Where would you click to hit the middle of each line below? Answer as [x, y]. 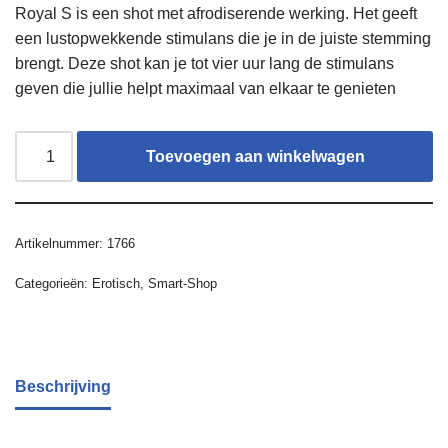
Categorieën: [53, 284]
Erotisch [116, 284]
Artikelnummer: [61, 244]
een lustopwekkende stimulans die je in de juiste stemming [223, 39]
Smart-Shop [182, 284]
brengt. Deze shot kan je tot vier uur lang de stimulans [204, 64]
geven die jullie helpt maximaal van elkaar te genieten [205, 89]
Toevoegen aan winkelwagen [255, 157]
